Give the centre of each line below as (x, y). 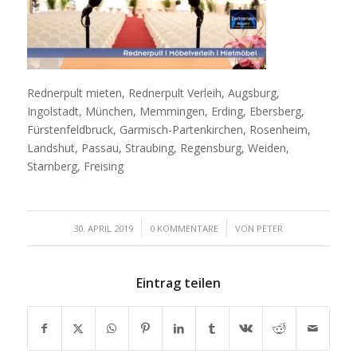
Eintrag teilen (178, 282)
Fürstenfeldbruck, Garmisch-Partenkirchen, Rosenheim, (169, 129)
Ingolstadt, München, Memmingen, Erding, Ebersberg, (165, 111)
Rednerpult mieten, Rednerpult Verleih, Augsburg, (153, 92)
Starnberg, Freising (75, 166)
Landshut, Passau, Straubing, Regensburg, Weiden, (158, 147)
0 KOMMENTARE (184, 228)
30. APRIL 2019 (104, 228)
